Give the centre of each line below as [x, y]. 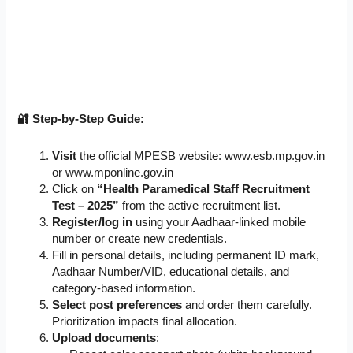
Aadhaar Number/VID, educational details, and [171, 271]
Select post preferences [117, 305]
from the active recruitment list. [200, 205]
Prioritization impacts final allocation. [145, 321]
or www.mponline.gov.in [113, 172]
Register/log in [93, 222]
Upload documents [104, 338]
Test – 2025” [86, 205]
